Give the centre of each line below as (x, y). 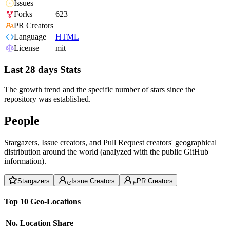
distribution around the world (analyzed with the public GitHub (106, 151)
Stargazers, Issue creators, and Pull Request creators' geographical (110, 142)
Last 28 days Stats (42, 70)
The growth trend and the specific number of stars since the (100, 89)
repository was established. (47, 99)
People (22, 120)
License (26, 48)
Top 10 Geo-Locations (42, 201)
